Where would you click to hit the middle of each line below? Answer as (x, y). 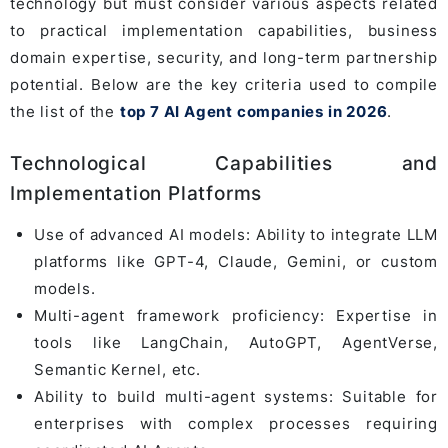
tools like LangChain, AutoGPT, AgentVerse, (236, 342)
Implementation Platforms (136, 193)
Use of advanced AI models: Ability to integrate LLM (236, 234)
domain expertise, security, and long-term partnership (224, 57)
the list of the (65, 111)
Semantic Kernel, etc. (117, 369)
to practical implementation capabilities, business (224, 30)
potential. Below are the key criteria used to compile (224, 84)
